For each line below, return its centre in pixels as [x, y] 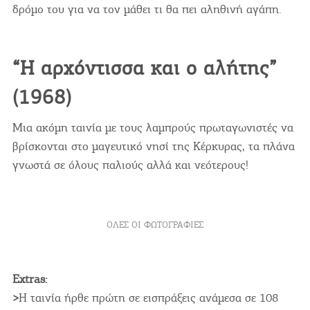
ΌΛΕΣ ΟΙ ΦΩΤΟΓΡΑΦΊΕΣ [155, 225]
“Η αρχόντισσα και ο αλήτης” [144, 68]
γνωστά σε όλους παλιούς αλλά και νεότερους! [130, 165]
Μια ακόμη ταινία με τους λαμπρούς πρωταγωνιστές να [153, 128]
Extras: [29, 279]
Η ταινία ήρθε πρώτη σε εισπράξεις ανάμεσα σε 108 [148, 298]
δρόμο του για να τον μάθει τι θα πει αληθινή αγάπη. [147, 9]
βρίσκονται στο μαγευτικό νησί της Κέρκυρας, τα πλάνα [153, 146]
